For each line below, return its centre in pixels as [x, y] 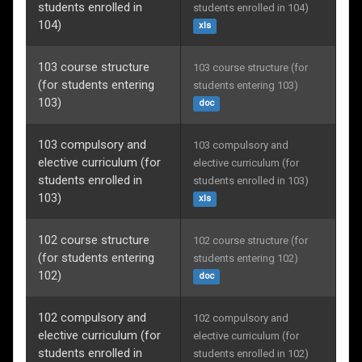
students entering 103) [246, 85]
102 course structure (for [252, 240]
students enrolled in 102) [251, 353]
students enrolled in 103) [251, 180]
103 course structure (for [252, 67]
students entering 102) [246, 258]
